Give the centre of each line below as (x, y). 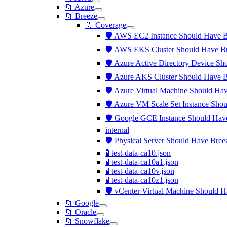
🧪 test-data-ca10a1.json (142, 162)
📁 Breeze (81, 16)
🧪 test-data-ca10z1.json (142, 180)
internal (117, 130)
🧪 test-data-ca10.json (138, 153)
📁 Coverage (106, 25)
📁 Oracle (81, 212)
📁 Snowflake (87, 221)
